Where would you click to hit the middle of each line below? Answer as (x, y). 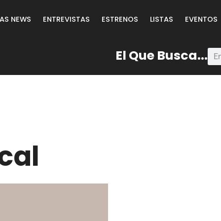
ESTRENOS (120, 19)
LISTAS (162, 19)
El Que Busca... (162, 56)
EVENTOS (202, 19)
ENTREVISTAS (67, 19)
